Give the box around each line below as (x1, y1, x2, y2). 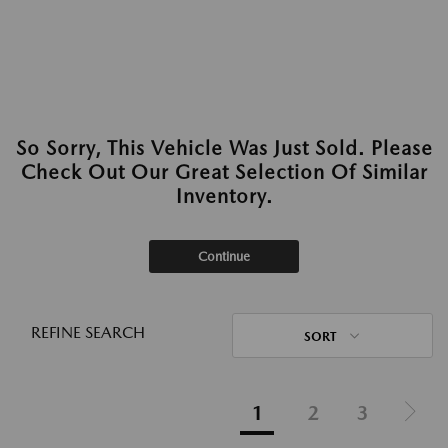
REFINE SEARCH (31, 323, 145, 342)
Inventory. (175, 184, 273, 208)
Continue (198, 249, 250, 264)
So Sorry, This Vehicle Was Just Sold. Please (15, 136, 433, 160)
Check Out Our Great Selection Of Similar (20, 160, 428, 184)
